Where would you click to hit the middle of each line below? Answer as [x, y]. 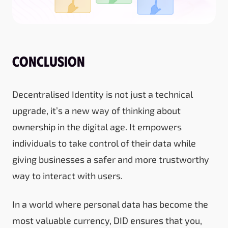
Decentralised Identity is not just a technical [103, 94]
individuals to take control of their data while [104, 143]
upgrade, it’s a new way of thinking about [96, 110]
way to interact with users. [67, 175]
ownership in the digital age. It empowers [97, 126]
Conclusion [49, 61]
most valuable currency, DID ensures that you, [107, 220]
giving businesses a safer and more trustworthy [111, 159]
